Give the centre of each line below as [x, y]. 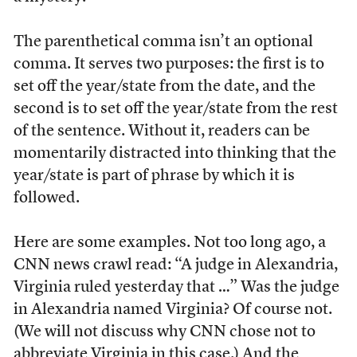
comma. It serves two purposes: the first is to [169, 65]
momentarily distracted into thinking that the [175, 154]
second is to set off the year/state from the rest [175, 109]
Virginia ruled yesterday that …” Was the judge [176, 288]
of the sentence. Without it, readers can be [161, 131]
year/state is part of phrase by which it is [154, 176]
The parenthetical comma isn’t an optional [163, 42]
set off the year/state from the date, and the [164, 87]
